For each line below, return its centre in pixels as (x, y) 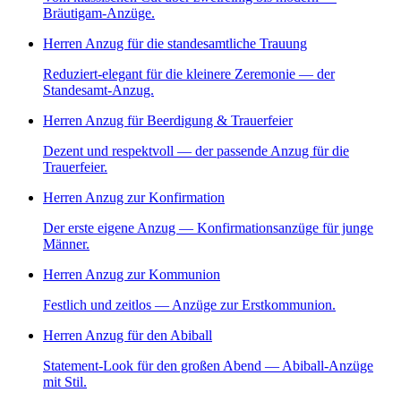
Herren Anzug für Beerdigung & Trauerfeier (168, 121)
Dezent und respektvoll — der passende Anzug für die (196, 151)
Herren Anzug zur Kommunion (132, 275)
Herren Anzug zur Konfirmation (134, 198)
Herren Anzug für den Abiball (128, 336)
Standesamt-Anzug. (98, 90)
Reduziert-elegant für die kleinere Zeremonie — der (189, 74)
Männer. (66, 244)
